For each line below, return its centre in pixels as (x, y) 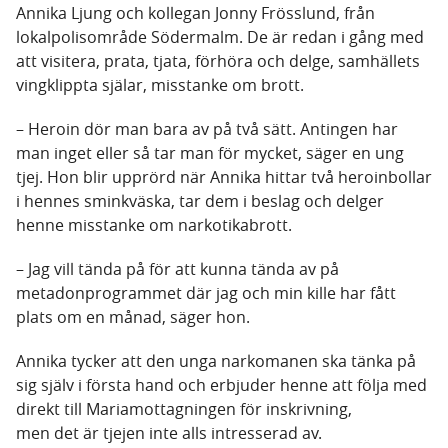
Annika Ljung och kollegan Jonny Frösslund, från (195, 13)
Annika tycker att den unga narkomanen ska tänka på (216, 361)
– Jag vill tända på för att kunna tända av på (177, 269)
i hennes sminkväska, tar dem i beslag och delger (200, 201)
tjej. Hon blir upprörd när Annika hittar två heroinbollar (224, 177)
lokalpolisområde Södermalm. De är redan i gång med (220, 37)
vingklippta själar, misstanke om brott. (162, 85)
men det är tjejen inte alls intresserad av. (169, 433)
